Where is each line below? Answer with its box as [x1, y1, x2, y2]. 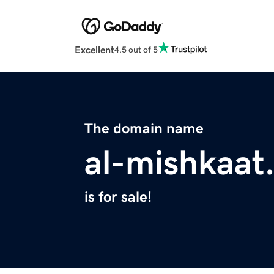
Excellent [75, 45, 114, 55]
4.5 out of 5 [114, 45, 158, 54]
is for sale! [84, 190, 152, 205]
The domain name [84, 121, 204, 136]
